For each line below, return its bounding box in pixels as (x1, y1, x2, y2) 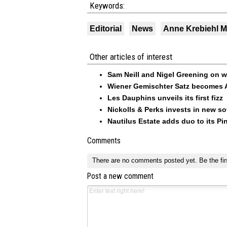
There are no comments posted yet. (92, 157, 199, 165)
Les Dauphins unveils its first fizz (107, 94, 223, 102)
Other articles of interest (90, 52, 172, 62)
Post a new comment (87, 172, 154, 181)
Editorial (90, 24, 122, 33)
